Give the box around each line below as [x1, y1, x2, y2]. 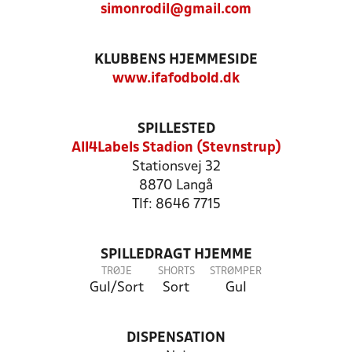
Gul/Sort [89, 281, 144, 295]
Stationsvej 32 [131, 160, 221, 174]
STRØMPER [210, 266, 262, 277]
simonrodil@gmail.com [101, 3, 251, 16]
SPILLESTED [137, 123, 215, 136]
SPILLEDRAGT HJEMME [100, 248, 252, 262]
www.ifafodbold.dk [112, 72, 240, 86]
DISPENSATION [126, 332, 225, 345]
